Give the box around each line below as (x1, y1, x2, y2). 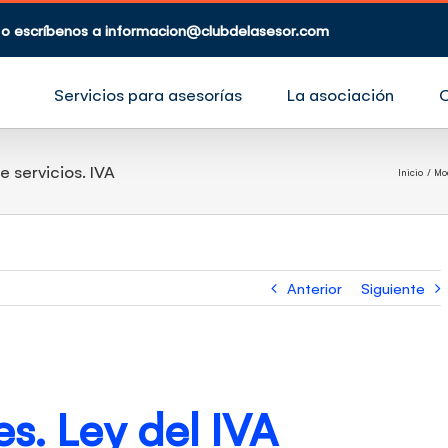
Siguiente (361, 278, 425, 297)
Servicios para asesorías (54, 83, 242, 105)
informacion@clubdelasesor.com (105, 20, 329, 39)
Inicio (398, 165, 423, 178)
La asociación (287, 83, 394, 105)
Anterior (287, 278, 342, 297)
